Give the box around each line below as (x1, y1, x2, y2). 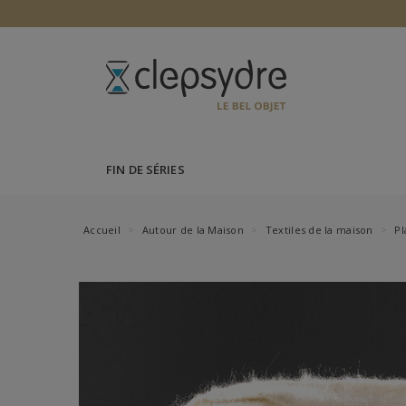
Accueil (83, 223, 121, 237)
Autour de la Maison (141, 223, 245, 237)
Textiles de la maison (265, 223, 373, 237)
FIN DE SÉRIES (106, 161, 185, 178)
